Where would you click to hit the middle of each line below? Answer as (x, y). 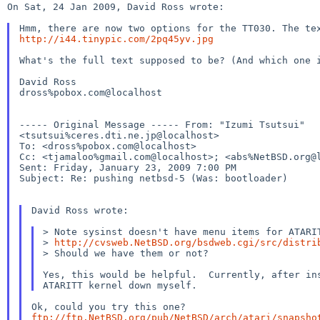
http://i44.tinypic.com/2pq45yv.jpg (116, 39)
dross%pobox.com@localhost (90, 92)
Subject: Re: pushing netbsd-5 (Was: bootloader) (153, 178)
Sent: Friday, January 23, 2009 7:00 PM (127, 167)
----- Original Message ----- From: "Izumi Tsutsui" (165, 124)
